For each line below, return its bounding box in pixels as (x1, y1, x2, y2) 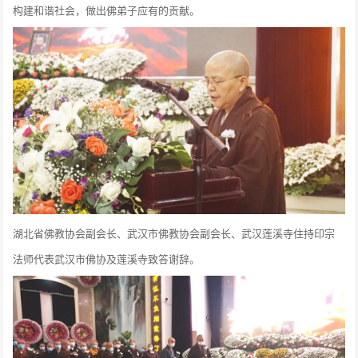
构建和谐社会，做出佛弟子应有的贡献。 (13, 2, 201, 18)
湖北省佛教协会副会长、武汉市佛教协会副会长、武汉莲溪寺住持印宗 (13, 225, 336, 241)
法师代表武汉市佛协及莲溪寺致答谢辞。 (13, 250, 201, 266)
